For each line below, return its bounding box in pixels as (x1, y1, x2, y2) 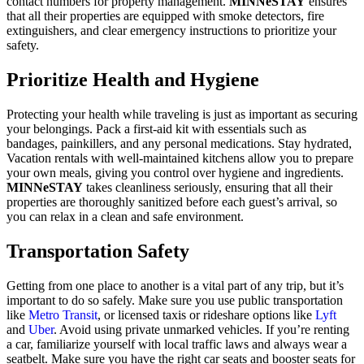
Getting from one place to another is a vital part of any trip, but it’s (6, 278, 344, 292)
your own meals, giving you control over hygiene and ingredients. (6, 165, 344, 180)
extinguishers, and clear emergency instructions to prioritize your (6, 24, 336, 38)
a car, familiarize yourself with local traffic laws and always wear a (6, 336, 347, 351)
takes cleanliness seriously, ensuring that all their (83, 180, 332, 194)
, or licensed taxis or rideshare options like (97, 307, 315, 322)
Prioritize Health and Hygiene (6, 69, 259, 91)
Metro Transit (28, 307, 97, 322)
